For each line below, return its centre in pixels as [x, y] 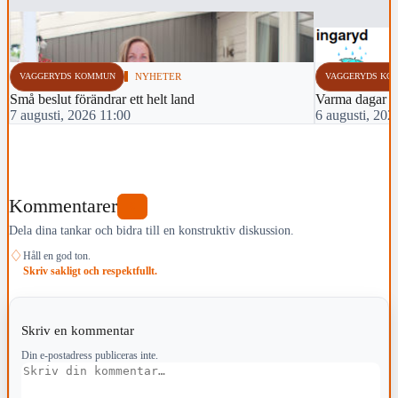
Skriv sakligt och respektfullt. [90, 271]
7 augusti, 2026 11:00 [70, 115]
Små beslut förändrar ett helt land [102, 99]
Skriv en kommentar [79, 330]
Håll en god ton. [57, 255]
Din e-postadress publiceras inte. [89, 355]
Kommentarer [63, 206]
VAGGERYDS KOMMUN [67, 76]
